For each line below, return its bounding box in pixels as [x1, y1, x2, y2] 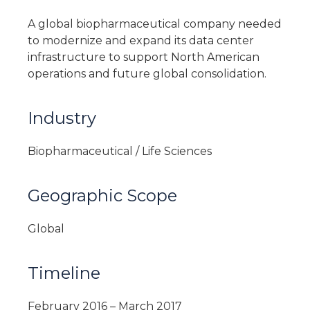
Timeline [28, 262, 100, 283]
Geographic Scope [28, 185, 177, 206]
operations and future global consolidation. [28, 66, 266, 80]
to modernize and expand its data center [28, 33, 254, 47]
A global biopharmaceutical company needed [28, 17, 282, 30]
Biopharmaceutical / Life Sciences [28, 144, 212, 158]
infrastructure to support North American [28, 50, 259, 64]
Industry [28, 107, 96, 128]
